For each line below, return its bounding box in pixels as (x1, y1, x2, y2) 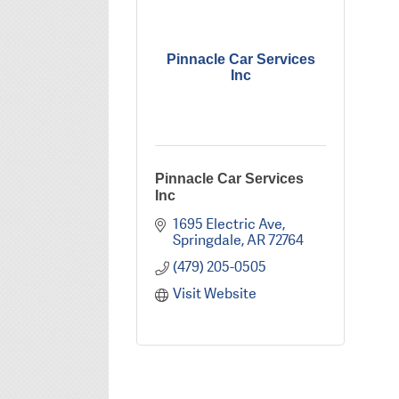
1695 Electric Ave (172, 215, 282, 234)
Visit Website (172, 284, 256, 304)
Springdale (172, 231, 241, 250)
